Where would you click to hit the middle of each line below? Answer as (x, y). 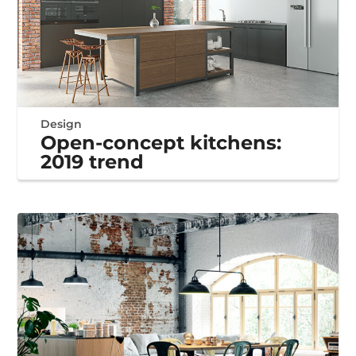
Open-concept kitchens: (161, 143)
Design (62, 124)
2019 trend (93, 162)
